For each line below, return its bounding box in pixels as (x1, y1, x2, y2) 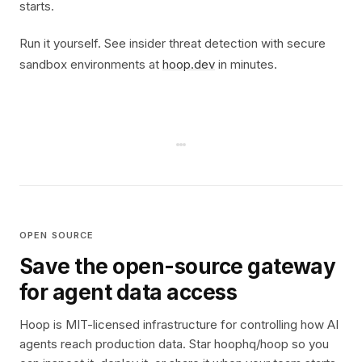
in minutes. (215, 57, 277, 72)
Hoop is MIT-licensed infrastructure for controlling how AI (19, 317, 339, 332)
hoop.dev (162, 57, 215, 72)
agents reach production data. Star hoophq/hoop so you (19, 336, 329, 351)
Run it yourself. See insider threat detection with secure (19, 36, 326, 51)
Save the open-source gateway (19, 254, 336, 279)
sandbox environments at (19, 57, 162, 72)
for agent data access (19, 280, 238, 305)
